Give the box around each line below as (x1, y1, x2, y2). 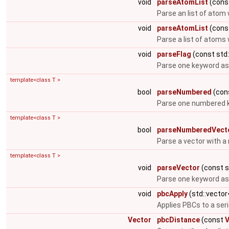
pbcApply (157, 190, 188, 198)
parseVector (157, 164, 200, 172)
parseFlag (157, 50, 191, 58)
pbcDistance (157, 216, 200, 224)
